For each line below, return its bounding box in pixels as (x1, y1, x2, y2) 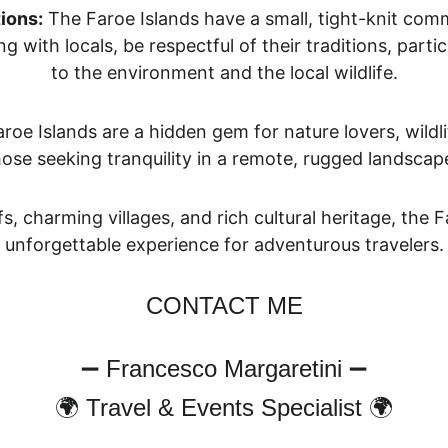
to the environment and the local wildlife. (50, 62, 398, 83)
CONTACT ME (145, 292, 303, 319)
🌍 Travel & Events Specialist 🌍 (55, 394, 393, 421)
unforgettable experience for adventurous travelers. (4, 234, 444, 255)
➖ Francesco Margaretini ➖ (81, 355, 367, 382)
